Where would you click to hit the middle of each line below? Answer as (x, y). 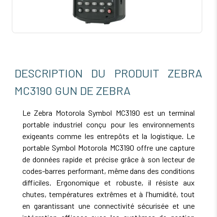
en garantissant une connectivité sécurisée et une (108, 206)
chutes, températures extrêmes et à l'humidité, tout (108, 194)
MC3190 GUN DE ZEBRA (73, 91)
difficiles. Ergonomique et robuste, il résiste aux (108, 183)
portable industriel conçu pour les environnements (108, 124)
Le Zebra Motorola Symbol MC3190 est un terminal (108, 113)
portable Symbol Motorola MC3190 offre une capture (108, 148)
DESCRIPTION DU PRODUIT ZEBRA (108, 73)
